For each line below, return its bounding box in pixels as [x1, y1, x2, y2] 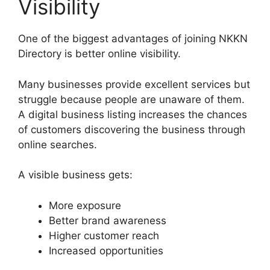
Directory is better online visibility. [18, 48, 181, 60]
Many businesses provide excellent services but [18, 78, 250, 90]
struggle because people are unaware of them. [18, 93, 245, 105]
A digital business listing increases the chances [18, 108, 247, 121]
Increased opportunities [49, 244, 163, 257]
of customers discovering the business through [18, 123, 245, 136]
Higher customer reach [49, 229, 159, 242]
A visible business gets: [18, 169, 133, 181]
